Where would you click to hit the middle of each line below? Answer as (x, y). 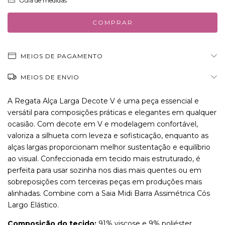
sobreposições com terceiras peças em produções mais (105, 182)
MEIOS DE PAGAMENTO (62, 56)
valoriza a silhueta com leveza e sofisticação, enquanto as (108, 135)
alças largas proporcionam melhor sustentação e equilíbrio (109, 147)
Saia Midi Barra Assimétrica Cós (156, 193)
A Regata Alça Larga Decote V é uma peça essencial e (103, 101)
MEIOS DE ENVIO (50, 77)
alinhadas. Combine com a (54, 193)
